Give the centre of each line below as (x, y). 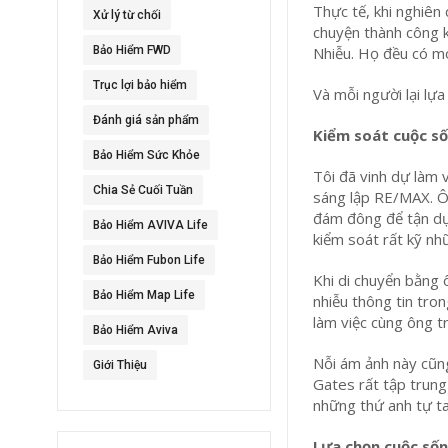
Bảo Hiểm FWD (132, 50)
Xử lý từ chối (127, 15)
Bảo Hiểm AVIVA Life (150, 225)
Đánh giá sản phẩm (146, 120)
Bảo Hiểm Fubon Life (149, 260)
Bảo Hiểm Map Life (144, 295)
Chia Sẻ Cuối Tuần (143, 190)
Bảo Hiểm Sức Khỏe (146, 155)
